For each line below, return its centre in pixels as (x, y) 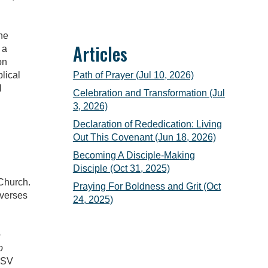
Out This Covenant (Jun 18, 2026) (144, 137)
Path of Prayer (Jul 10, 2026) (133, 75)
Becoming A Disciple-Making (134, 155)
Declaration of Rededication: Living (147, 124)
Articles (100, 54)
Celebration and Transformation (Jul (149, 93)
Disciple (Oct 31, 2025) (121, 168)
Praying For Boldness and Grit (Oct (147, 186)
